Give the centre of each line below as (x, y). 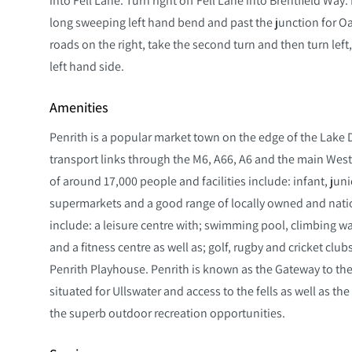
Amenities (79, 107)
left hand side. (87, 66)
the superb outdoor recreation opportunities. (167, 312)
